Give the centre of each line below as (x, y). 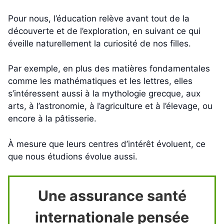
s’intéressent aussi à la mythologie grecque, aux (104, 94)
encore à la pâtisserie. (52, 119)
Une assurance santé (112, 196)
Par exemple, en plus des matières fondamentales (109, 69)
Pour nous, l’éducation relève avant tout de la (99, 18)
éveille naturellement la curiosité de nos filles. (99, 43)
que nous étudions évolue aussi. (73, 156)
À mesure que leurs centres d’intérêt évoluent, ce (107, 144)
